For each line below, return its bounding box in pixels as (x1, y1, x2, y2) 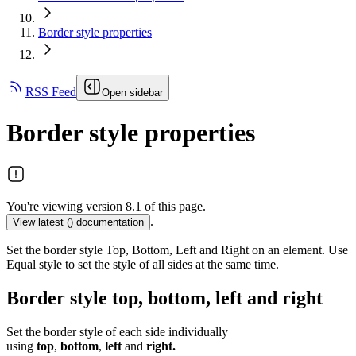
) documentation (70, 215, 144, 228)
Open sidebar (102, 87, 163, 99)
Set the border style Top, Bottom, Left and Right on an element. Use (6, 242, 348, 257)
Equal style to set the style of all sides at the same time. (6, 257, 279, 271)
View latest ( (13, 215, 70, 228)
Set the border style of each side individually (6, 324, 228, 339)
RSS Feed (25, 85, 76, 99)
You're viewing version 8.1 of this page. (6, 199, 206, 213)
